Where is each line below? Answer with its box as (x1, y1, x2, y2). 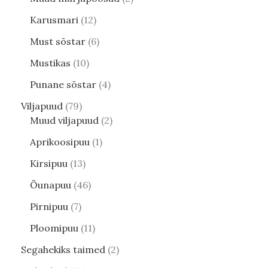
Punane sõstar (30, 78, 96, 91)
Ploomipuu (30, 222, 78, 234)
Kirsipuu (30, 157, 68, 170)
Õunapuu (30, 179, 71, 191)
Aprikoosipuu (30, 136, 90, 148)
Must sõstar (30, 35, 86, 48)
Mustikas (30, 57, 71, 69)
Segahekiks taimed (21, 243, 105, 256)
